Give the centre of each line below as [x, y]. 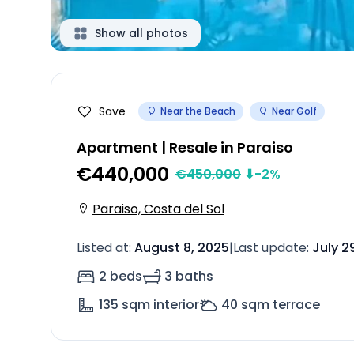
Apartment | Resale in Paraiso [185, 147]
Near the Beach [198, 111]
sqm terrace [281, 305]
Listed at [103, 248]
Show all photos [141, 33]
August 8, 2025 [182, 248]
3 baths [189, 276]
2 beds [121, 276]
